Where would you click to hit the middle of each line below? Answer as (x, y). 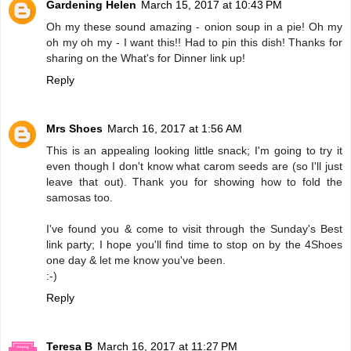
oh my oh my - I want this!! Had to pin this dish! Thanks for (194, 43)
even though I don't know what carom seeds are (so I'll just (194, 166)
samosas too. (80, 198)
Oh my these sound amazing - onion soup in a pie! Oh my (194, 27)
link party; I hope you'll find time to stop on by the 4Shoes (194, 245)
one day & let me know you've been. (136, 261)
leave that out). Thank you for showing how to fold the (194, 182)
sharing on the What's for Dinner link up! (146, 58)
